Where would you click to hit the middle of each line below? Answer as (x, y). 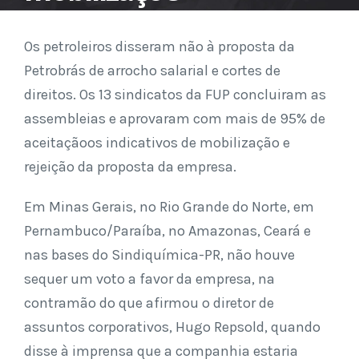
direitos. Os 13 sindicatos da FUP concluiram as (175, 95)
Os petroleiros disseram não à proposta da (159, 46)
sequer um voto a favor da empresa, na (149, 279)
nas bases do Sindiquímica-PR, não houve (159, 255)
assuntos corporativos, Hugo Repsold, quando (172, 327)
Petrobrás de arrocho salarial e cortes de (152, 71)
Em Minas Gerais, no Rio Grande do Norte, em (169, 207)
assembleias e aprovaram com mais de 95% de (175, 119)
